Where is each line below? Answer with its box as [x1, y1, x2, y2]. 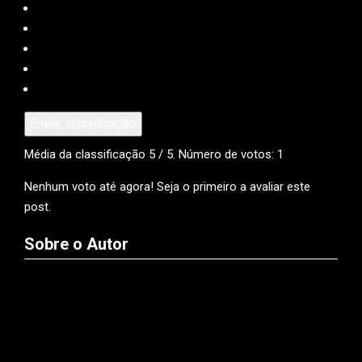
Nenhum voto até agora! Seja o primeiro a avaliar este [24, 179, 310, 194]
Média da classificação [24, 146, 149, 162]
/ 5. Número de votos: [155, 146, 277, 162]
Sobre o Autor [24, 234, 128, 254]
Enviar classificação [31, 116, 136, 131]
